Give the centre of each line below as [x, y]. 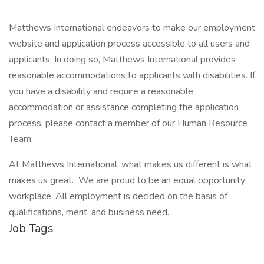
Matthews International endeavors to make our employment [132, 28]
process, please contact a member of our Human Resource [128, 123]
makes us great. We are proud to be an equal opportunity [127, 180]
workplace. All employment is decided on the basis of [118, 196]
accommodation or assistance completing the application [124, 107]
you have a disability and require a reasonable [101, 91]
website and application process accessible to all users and [129, 44]
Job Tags [31, 228]
